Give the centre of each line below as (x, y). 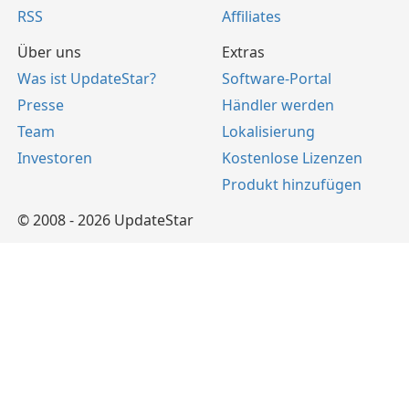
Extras (243, 52)
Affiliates (252, 17)
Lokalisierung (268, 132)
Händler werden (278, 105)
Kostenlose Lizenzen (292, 158)
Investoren (55, 158)
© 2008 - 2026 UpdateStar (105, 220)
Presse (41, 105)
